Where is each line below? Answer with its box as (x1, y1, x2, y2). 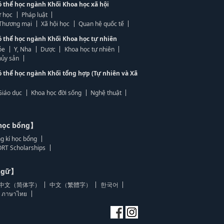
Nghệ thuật (90, 88, 121, 97)
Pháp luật (21, 10, 47, 19)
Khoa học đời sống (31, 88, 82, 97)
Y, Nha (14, 45, 32, 53)
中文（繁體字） (49, 180, 91, 189)
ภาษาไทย (1, 189, 27, 198)
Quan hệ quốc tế (78, 19, 124, 28)
